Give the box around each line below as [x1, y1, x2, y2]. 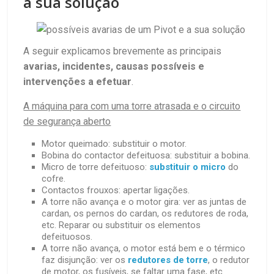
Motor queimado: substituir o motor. [42, 138, 187, 150]
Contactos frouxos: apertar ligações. [42, 185, 190, 196]
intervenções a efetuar [23, 76, 132, 88]
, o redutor [208, 254, 250, 266]
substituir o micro [149, 161, 226, 173]
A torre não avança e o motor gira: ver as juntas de [42, 196, 247, 208]
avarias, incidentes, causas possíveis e [23, 61, 205, 73]
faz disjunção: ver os [42, 254, 128, 266]
